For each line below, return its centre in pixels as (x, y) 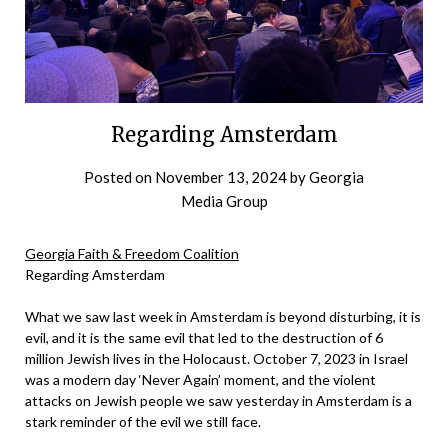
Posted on (119, 177)
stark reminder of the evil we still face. (144, 422)
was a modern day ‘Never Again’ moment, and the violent (200, 380)
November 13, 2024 (221, 177)
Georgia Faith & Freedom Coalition (132, 254)
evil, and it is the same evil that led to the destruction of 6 (204, 338)
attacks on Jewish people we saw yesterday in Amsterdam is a (218, 401)
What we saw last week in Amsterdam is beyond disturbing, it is (223, 317)
